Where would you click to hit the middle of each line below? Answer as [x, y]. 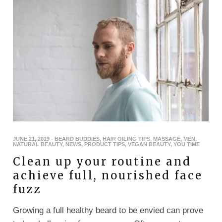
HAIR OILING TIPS [126, 139]
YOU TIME [187, 144]
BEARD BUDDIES [77, 139]
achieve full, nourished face [108, 175]
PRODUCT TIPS [105, 144]
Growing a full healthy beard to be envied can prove [108, 210]
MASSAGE [167, 139]
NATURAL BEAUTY [38, 144]
